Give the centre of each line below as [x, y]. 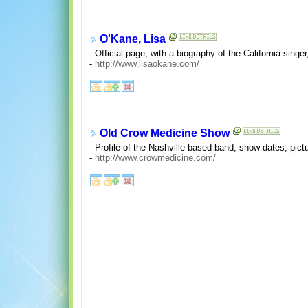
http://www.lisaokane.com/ [147, 64]
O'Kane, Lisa [132, 39]
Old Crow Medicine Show [164, 133]
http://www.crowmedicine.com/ [155, 158]
